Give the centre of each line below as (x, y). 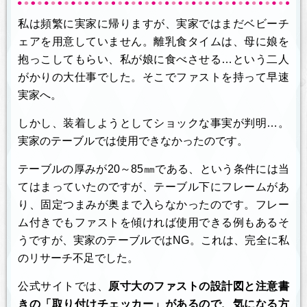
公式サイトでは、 (63, 286)
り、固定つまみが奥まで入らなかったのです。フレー (153, 204)
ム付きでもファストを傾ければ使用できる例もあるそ (153, 222)
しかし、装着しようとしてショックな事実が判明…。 (153, 123)
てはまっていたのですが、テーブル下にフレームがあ (153, 186)
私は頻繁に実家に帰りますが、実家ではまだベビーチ (153, 23)
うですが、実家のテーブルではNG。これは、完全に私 (153, 240)
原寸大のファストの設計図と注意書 (199, 286)
